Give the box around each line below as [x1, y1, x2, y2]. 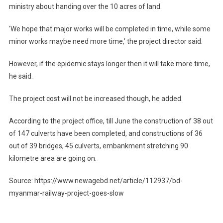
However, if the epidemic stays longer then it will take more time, [8, 59, 210, 68]
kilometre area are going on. [8, 154, 97, 162]
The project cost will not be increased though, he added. [8, 94, 183, 103]
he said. [8, 72, 33, 80]
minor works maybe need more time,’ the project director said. [8, 37, 203, 45]
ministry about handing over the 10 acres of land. [8, 2, 162, 10]
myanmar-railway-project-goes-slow [8, 189, 124, 197]
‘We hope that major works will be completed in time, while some [8, 24, 211, 33]
